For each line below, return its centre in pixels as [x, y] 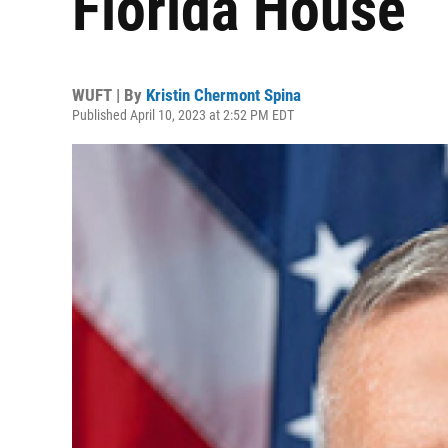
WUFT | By [109, 95]
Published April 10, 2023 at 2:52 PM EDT [183, 115]
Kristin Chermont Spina [223, 95]
